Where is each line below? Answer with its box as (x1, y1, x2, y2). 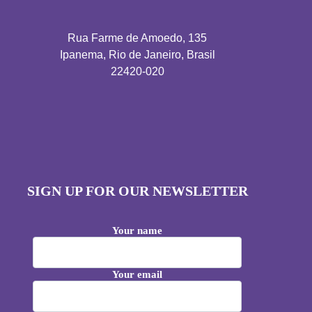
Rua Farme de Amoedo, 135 (68, 32, 208, 44)
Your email (112, 269, 163, 280)
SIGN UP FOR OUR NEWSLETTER (26, 183, 248, 198)
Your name (112, 225, 163, 236)
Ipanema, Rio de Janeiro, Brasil (59, 49, 215, 61)
